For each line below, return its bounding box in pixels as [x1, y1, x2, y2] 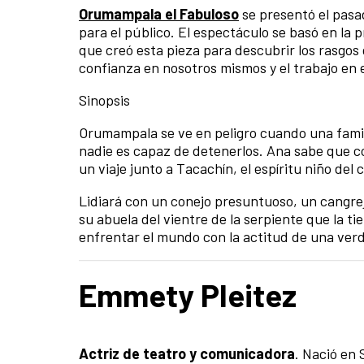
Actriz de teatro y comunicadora [79, 344, 295, 362]
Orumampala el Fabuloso [79, 5, 239, 24]
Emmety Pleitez [79, 275, 297, 314]
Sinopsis [79, 91, 130, 110]
